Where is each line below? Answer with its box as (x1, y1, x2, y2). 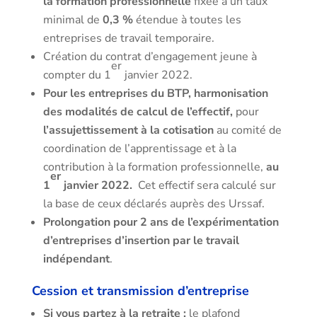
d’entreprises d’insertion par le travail (42, 233, 239, 248)
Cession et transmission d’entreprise (31, 282, 249, 299)
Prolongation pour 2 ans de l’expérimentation (42, 214, 279, 230)
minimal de (42, 12, 103, 28)
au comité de (213, 122, 282, 138)
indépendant (42, 251, 110, 267)
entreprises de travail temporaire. (42, 30, 214, 46)
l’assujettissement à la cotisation (42, 122, 214, 138)
